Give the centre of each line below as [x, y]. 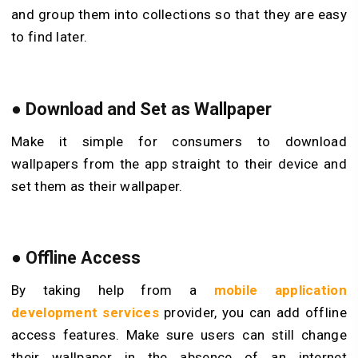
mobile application [280, 290]
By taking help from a [113, 290]
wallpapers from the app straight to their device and [179, 163]
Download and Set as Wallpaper [149, 109]
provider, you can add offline [255, 313]
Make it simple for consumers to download [179, 141]
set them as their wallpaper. [97, 186]
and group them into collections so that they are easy [179, 15]
